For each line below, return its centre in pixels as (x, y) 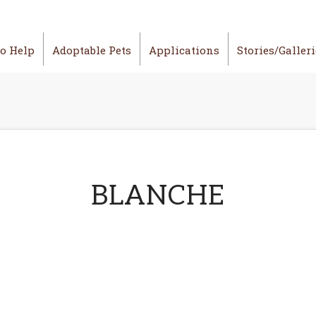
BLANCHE (158, 196)
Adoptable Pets (92, 50)
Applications (184, 50)
